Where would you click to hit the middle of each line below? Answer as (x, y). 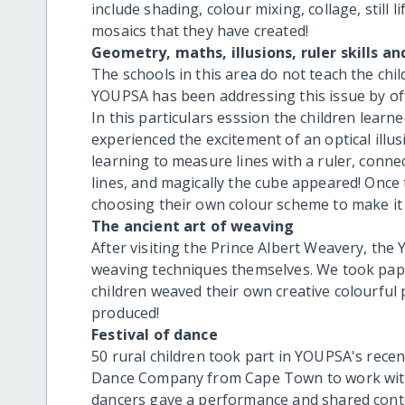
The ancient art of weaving (193, 226)
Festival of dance (155, 334)
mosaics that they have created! (200, 30)
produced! (126, 312)
